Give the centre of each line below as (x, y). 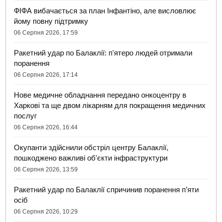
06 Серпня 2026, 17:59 (46, 33)
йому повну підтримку (51, 21)
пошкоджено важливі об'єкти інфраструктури (91, 158)
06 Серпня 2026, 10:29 (46, 212)
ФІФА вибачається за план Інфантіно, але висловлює (105, 11)
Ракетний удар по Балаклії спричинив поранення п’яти (107, 190)
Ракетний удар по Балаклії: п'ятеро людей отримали (103, 53)
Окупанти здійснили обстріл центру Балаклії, (91, 148)
